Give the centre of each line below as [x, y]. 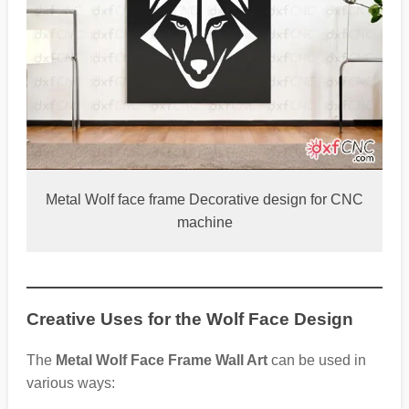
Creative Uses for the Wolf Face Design [189, 319]
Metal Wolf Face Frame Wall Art [161, 361]
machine [204, 222]
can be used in [316, 361]
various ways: [70, 383]
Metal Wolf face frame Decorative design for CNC [204, 199]
